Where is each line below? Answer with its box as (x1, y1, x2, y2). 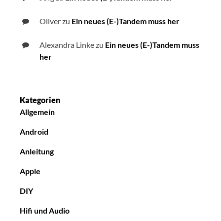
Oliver (39, 16, 61, 26)
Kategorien (20, 95, 60, 105)
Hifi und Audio (20, 206, 70, 216)
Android (20, 127, 48, 137)
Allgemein (20, 107, 55, 117)
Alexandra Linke (39, 40, 94, 50)
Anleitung (20, 147, 54, 156)
